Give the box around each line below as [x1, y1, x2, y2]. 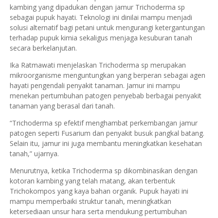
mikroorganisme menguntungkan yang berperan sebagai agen [10, 71, 205, 80]
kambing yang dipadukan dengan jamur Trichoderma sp [10, 2, 185, 12]
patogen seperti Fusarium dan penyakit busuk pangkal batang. [10, 128, 204, 138]
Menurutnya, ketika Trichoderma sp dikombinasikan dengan [10, 166, 198, 175]
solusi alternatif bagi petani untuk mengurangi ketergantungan [10, 23, 205, 32]
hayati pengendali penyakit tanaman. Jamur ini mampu [10, 81, 180, 90]
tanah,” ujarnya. [10, 149, 59, 158]
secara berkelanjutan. [10, 43, 77, 53]
